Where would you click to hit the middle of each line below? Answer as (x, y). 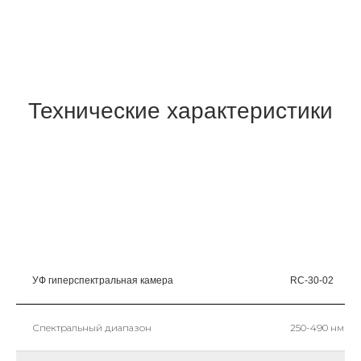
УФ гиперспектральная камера (103, 280)
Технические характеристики (180, 110)
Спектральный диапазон (92, 327)
